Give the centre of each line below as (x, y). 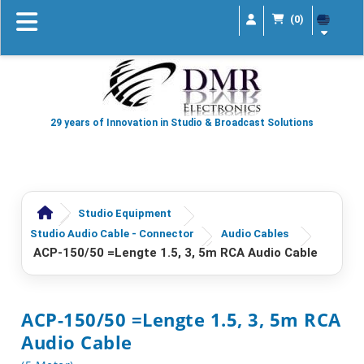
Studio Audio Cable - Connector (112, 234)
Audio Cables (255, 234)
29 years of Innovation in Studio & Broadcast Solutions (182, 123)
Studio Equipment (125, 213)
